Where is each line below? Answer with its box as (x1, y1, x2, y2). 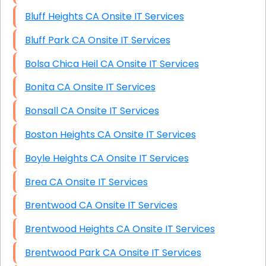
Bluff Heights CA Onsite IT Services (85, 9, 184, 24)
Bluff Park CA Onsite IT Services (71, 33, 170, 47)
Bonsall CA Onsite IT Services (60, 104, 159, 118)
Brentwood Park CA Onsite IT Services (102, 245, 201, 259)
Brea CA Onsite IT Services (49, 175, 148, 189)
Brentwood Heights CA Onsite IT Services (116, 222, 215, 236)
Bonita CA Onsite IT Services (56, 80, 156, 94)
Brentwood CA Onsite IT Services (78, 198, 178, 213)
